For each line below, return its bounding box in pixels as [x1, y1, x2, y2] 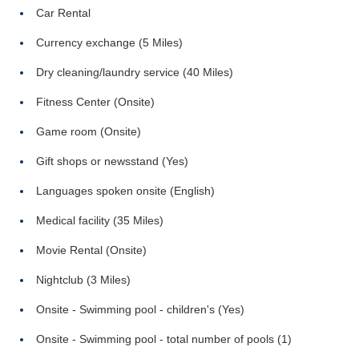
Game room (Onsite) [36, 125, 141, 138]
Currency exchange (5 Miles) [36, 36, 183, 49]
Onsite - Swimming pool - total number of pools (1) [36, 333, 292, 345]
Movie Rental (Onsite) [36, 244, 147, 256]
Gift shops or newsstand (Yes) [36, 155, 188, 167]
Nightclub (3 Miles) [36, 273, 131, 286]
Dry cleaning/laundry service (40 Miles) [36, 66, 233, 79]
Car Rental [36, 6, 91, 19]
